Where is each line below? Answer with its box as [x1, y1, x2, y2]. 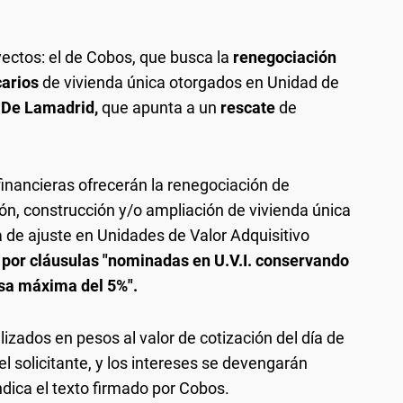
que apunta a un [98, 98, 220, 118]
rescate [220, 98, 279, 118]
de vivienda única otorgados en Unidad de [39, 73, 339, 93]
